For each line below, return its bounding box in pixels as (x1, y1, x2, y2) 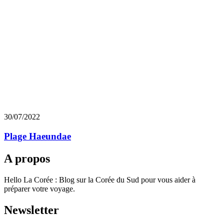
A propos (4, 152, 50, 165)
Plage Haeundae (4, 131, 71, 142)
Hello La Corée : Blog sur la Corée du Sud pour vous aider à (4, 175, 195, 184)
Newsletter (4, 203, 59, 216)
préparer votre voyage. (4, 184, 75, 193)
